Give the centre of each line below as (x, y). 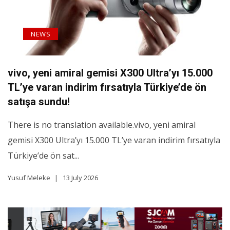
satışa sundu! (39, 102)
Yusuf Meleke (29, 178)
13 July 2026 (80, 178)
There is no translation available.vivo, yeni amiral (102, 125)
